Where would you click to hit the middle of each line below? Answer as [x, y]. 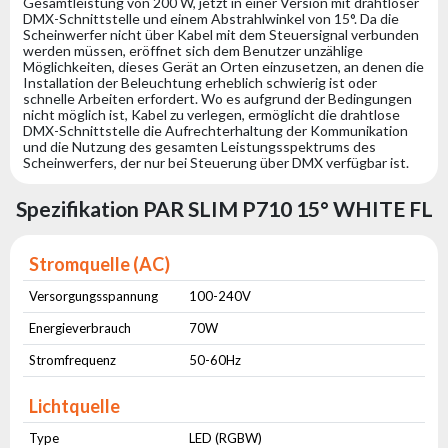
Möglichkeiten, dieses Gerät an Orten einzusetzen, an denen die [223, 67]
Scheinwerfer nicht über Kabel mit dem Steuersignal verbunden [220, 35]
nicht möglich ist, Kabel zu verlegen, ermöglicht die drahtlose [211, 115]
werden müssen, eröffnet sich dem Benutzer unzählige [192, 51]
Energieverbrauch [80, 328]
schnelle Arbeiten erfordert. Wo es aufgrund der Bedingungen [217, 99]
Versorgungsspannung [94, 296]
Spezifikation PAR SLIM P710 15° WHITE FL [224, 209]
